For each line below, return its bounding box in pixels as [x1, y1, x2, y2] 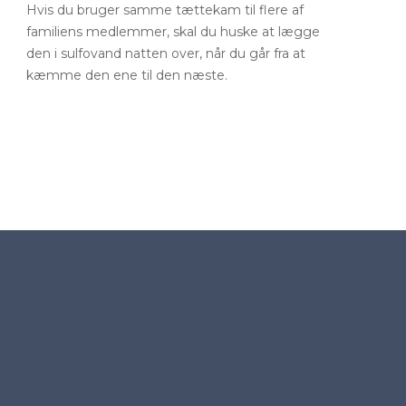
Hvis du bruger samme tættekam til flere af [26, 2, 304, 18]
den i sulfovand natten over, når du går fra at [26, 45, 305, 62]
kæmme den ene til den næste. [26, 67, 227, 83]
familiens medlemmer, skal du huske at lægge [26, 24, 320, 40]
